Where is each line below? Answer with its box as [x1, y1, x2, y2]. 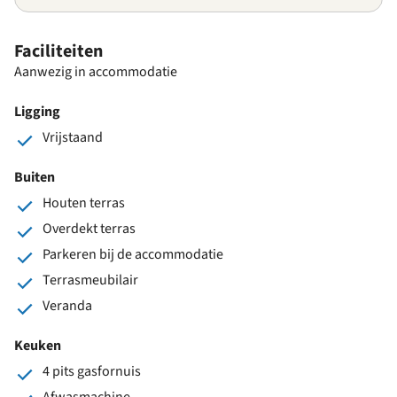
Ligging [14, 101, 60, 121]
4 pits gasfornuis [43, 361, 141, 381]
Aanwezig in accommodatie [14, 61, 177, 82]
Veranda [43, 295, 92, 315]
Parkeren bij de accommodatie [43, 244, 223, 264]
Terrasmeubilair [43, 269, 138, 290]
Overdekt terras [43, 218, 136, 238]
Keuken [14, 335, 61, 355]
